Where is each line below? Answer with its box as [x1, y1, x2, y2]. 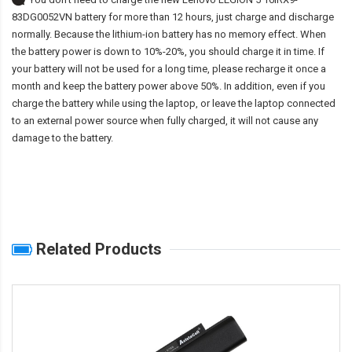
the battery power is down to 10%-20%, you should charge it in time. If [12, 46, 324, 58]
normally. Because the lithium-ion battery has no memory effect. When [12, 28, 326, 41]
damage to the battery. [12, 132, 113, 145]
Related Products [32, 240, 162, 259]
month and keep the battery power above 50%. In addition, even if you [12, 80, 325, 93]
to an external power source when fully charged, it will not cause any [12, 115, 318, 127]
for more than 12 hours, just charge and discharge [106, 11, 334, 24]
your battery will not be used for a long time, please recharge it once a [12, 63, 326, 75]
